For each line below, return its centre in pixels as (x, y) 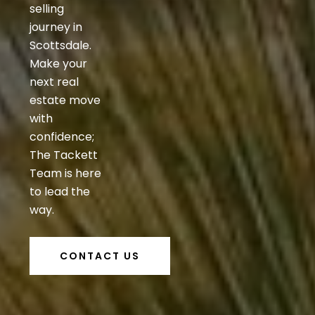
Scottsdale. (60, 46)
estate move (65, 101)
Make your (58, 64)
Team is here (65, 174)
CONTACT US (100, 256)
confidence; (62, 137)
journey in (56, 27)
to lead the (60, 192)
